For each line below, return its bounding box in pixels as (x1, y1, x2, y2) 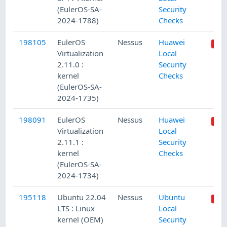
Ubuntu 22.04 (57, 192, 106, 203)
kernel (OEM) (57, 214, 104, 225)
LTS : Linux (57, 203, 95, 214)
